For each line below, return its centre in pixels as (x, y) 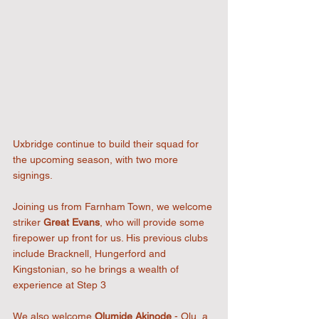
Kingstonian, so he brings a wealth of (97, 270)
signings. (33, 176)
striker (28, 223)
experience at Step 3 (59, 285)
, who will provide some (153, 223)
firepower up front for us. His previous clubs (112, 238)
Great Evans (72, 223)
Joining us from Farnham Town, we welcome (114, 207)
